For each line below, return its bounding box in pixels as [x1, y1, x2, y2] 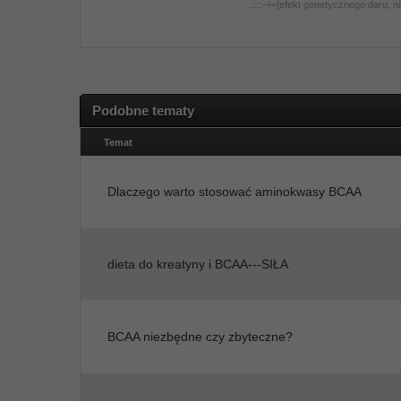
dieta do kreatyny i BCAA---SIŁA [107, 257, 289, 271]
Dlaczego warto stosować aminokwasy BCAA [107, 184, 363, 199]
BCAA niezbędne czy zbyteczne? [107, 329, 294, 344]
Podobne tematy [92, 103, 195, 118]
